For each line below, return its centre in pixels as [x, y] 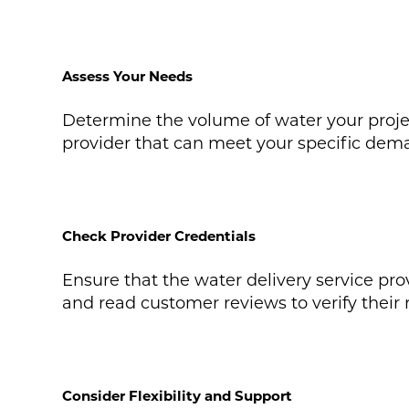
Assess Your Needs [127, 77]
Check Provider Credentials [158, 236]
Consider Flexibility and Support [177, 396]
